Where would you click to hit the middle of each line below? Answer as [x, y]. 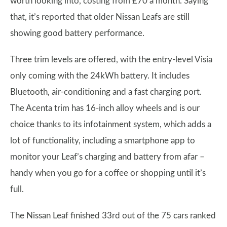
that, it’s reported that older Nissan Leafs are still [100, 17]
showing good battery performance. [77, 33]
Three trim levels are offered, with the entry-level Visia [111, 60]
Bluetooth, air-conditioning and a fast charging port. [106, 92]
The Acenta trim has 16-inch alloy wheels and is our [105, 108]
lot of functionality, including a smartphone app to [103, 141]
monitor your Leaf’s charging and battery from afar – [107, 157]
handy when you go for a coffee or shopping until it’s [108, 173]
